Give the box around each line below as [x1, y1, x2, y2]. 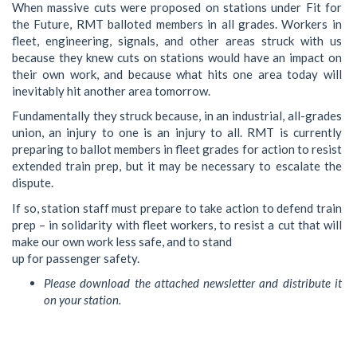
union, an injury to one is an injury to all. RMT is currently [12, 125, 342, 140]
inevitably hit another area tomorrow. [12, 83, 210, 98]
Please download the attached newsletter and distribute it [44, 276, 342, 291]
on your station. [44, 292, 121, 308]
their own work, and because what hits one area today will [12, 66, 342, 81]
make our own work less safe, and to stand [12, 233, 232, 249]
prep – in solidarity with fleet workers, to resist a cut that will [12, 217, 342, 232]
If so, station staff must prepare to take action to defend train [12, 200, 342, 215]
